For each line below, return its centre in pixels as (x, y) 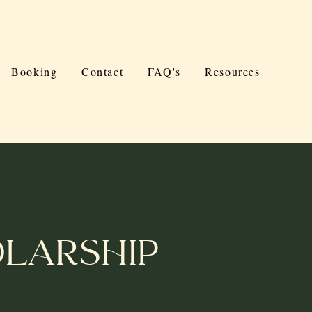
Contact (102, 71)
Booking (34, 71)
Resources (233, 71)
